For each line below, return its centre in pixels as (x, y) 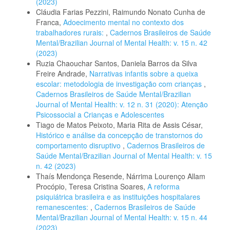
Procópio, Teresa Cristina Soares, (92, 187)
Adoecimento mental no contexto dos (123, 22)
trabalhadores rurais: (71, 33)
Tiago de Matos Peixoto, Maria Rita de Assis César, (119, 125)
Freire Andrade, (63, 74)
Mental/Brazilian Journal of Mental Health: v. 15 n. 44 (122, 217)
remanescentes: (63, 207)
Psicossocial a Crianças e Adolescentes (100, 115)
